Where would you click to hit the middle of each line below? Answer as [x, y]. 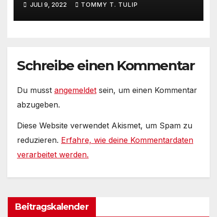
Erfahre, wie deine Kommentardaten [127, 140]
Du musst [36, 90]
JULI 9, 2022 [48, 5]
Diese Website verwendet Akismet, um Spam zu [105, 125]
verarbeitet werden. [53, 154]
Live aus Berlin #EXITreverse [104, 12]
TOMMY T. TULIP [109, 5]
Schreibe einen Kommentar [106, 65]
